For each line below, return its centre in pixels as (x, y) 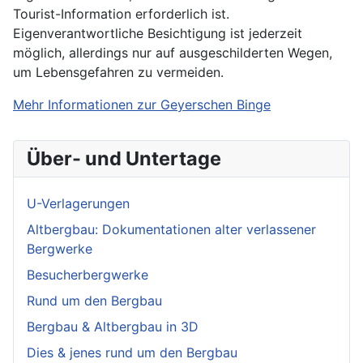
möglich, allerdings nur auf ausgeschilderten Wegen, (173, 53)
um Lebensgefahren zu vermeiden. (118, 73)
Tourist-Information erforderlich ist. (121, 14)
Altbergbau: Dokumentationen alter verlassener (171, 230)
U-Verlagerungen (78, 204)
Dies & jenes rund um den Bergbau (132, 353)
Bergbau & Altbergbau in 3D (113, 327)
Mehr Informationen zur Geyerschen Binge (142, 105)
